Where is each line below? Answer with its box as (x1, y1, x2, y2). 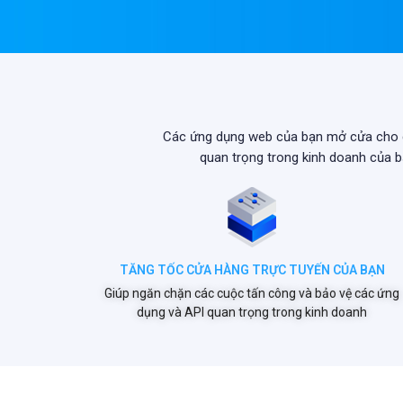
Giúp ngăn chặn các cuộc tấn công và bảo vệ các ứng (104, 286, 399, 300)
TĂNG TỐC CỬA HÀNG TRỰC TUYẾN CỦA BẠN (119, 263, 385, 277)
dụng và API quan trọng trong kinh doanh (137, 305, 367, 319)
